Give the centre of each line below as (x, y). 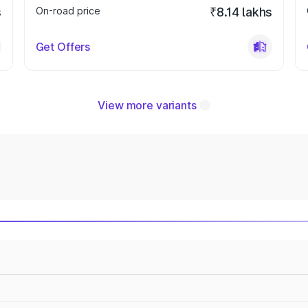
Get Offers (63, 47)
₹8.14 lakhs (241, 12)
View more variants (147, 105)
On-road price (68, 11)
